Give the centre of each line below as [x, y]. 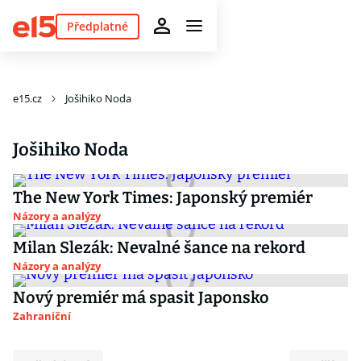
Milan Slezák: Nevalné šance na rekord [159, 247]
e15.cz [27, 98]
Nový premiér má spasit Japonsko [141, 297]
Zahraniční [42, 316]
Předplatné [97, 26]
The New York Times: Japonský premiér [163, 197]
